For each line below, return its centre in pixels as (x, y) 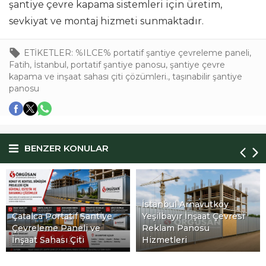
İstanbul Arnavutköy (55, 205)
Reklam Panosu (46, 228)
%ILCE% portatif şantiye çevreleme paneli (162, 53)
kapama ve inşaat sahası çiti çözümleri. (88, 76)
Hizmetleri (34, 240)
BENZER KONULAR (66, 148)
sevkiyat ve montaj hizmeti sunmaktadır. (106, 21)
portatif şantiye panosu (118, 64)
